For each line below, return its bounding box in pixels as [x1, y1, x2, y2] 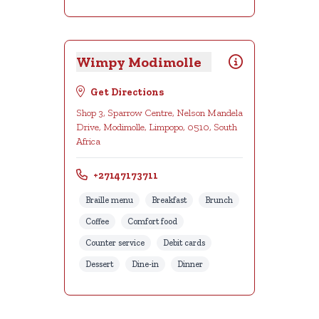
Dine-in [132, 259, 159, 269]
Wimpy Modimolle [76, 53, 202, 70]
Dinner [177, 259, 203, 269]
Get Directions [90, 86, 164, 98]
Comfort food [127, 216, 177, 226]
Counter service [85, 238, 145, 248]
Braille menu [85, 195, 133, 205]
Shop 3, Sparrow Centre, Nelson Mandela [76, 107, 243, 119]
